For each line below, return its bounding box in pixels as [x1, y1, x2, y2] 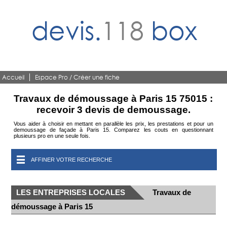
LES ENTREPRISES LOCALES [16, 188, 126, 197]
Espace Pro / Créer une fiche [35, 73, 120, 81]
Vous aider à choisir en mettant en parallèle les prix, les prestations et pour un [14, 121, 213, 127]
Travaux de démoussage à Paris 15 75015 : [14, 93, 213, 104]
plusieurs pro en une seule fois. [14, 133, 91, 139]
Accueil [2, 73, 25, 81]
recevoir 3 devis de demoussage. [36, 104, 191, 115]
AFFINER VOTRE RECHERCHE [31, 157, 112, 163]
